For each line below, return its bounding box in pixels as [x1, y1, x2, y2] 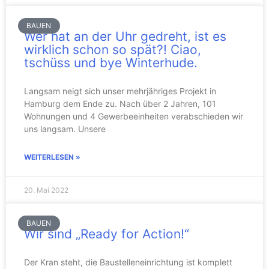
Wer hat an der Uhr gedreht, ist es [24, 29, 226, 44]
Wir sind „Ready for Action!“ [24, 226, 189, 241]
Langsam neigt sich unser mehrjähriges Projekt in [24, 86, 216, 96]
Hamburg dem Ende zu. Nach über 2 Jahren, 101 [24, 98, 216, 109]
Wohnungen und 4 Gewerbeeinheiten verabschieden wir [24, 111, 243, 121]
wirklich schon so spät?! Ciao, [24, 42, 201, 57]
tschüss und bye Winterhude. [24, 55, 198, 70]
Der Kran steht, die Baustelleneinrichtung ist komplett [24, 257, 232, 267]
